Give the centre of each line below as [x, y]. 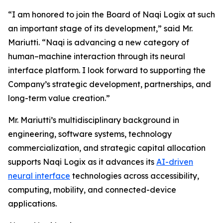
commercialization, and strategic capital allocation [107, 148]
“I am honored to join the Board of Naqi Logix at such [111, 15]
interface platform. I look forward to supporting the [107, 70]
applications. [32, 204]
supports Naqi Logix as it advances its [82, 162]
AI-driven [175, 162]
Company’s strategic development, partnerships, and [110, 84]
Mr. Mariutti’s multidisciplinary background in [94, 120]
